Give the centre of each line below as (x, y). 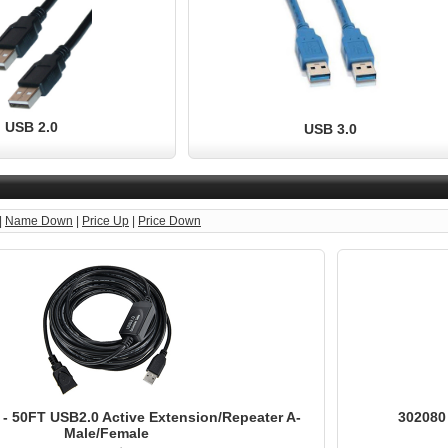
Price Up (105, 221)
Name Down (39, 221)
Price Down (169, 221)
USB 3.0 (330, 128)
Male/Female (106, 433)
